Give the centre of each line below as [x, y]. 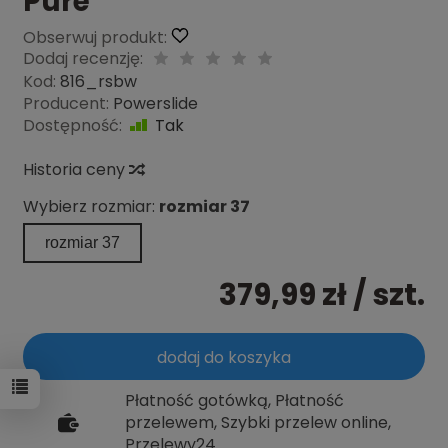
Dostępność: [72, 125]
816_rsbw [98, 81]
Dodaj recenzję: [82, 58]
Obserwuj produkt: [94, 37]
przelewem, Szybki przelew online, [257, 422]
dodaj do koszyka [224, 357]
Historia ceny [75, 169]
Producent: [65, 103]
